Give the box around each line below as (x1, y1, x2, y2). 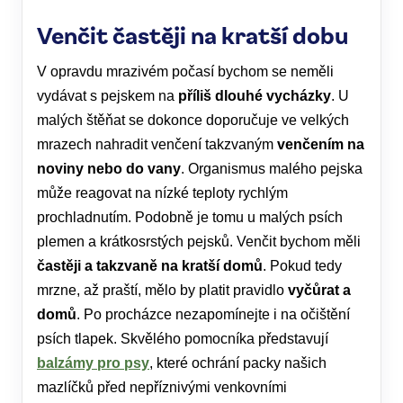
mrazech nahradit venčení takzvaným (37, 137, 277, 152)
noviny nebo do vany (37, 161, 181, 176)
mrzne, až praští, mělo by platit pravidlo (37, 282, 288, 298)
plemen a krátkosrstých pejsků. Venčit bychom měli (37, 234, 361, 249)
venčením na (277, 137, 364, 152)
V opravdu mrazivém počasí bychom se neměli (37, 64, 334, 79)
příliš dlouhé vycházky (178, 88, 331, 103)
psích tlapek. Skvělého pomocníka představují (37, 331, 328, 346)
